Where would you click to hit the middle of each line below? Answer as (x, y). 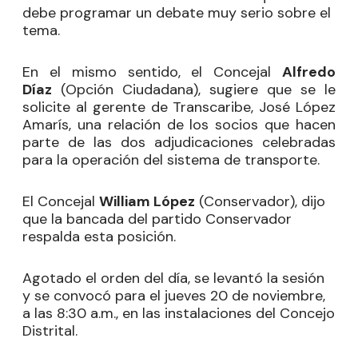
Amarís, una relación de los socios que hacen (179, 125)
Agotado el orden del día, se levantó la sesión (173, 278)
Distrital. (50, 331)
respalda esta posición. (99, 237)
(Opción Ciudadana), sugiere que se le (194, 89)
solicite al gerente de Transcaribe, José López (179, 107)
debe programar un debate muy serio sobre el (177, 13)
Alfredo (309, 72)
